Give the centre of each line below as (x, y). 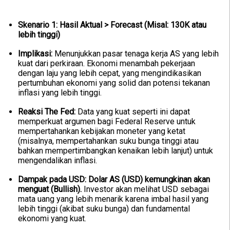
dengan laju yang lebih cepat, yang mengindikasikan (110, 73)
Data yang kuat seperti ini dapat (133, 112)
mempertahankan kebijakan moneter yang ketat (102, 131)
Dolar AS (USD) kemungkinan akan (149, 180)
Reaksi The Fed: (47, 112)
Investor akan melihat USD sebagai (145, 189)
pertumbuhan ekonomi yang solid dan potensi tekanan (114, 83)
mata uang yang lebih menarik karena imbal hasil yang (113, 199)
